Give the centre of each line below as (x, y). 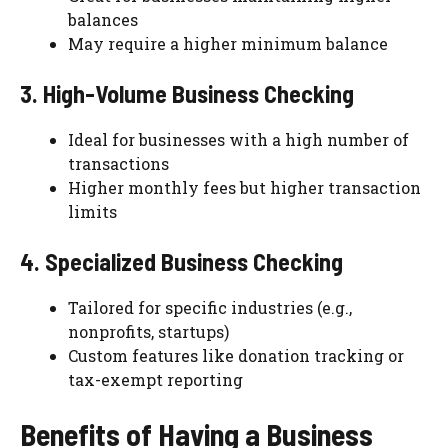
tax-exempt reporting (155, 379)
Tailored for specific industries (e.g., (210, 307)
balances (103, 19)
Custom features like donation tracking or (236, 355)
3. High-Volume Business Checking (187, 93)
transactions (118, 163)
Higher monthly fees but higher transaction (244, 187)
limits (92, 211)
